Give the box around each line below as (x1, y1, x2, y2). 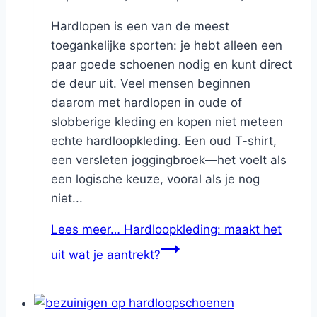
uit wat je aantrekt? (51, 248, 161, 263)
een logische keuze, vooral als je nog (51, 172, 260, 187)
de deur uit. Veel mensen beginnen (51, 76, 250, 91)
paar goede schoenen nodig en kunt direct (51, 57, 292, 72)
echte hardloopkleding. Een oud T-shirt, (51, 134, 277, 149)
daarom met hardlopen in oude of (51, 96, 242, 110)
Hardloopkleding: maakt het (120, 222, 282, 237)
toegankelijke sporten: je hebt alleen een (51, 38, 282, 53)
